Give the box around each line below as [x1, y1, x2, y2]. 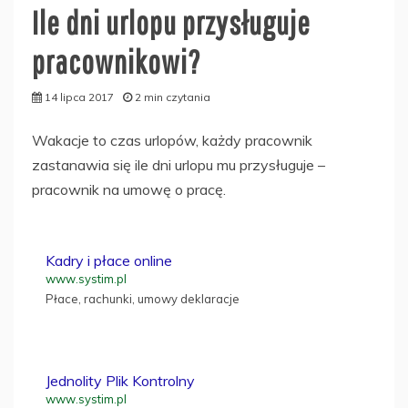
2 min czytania [135, 89, 210, 104]
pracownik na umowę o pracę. [32, 179, 226, 199]
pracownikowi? [32, 42, 201, 80]
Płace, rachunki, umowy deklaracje [46, 291, 240, 306]
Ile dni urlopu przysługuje [32, 3, 311, 41]
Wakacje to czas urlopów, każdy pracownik [32, 130, 312, 149]
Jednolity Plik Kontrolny [46, 371, 195, 390]
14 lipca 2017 [45, 89, 114, 104]
